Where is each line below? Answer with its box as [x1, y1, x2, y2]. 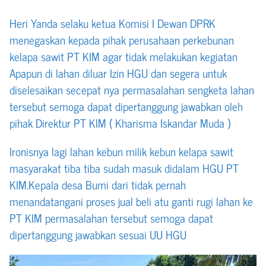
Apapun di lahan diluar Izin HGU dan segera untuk [9, 63, 227, 82]
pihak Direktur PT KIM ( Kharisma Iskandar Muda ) [9, 113, 230, 132]
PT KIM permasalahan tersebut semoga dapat [9, 208, 213, 227]
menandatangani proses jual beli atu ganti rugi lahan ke [9, 191, 253, 210]
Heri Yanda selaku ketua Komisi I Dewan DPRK [9, 13, 216, 32]
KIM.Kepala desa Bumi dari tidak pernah [9, 175, 186, 194]
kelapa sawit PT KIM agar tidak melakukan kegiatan [9, 46, 237, 65]
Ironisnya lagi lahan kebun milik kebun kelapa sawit [9, 141, 233, 160]
